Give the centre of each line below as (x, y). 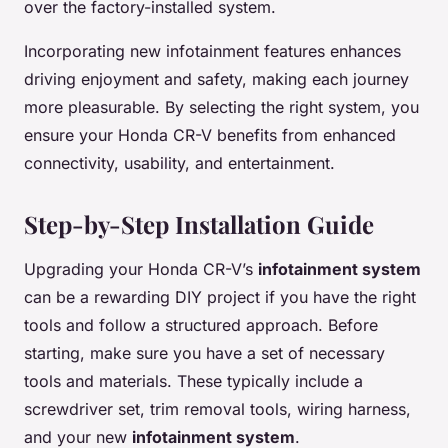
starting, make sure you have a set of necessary (204, 353)
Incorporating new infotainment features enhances (212, 51)
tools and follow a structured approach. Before (201, 325)
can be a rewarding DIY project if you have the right (220, 297)
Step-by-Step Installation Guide (199, 224)
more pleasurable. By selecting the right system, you (221, 107)
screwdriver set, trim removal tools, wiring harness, (217, 409)
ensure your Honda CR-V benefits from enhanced (210, 135)
